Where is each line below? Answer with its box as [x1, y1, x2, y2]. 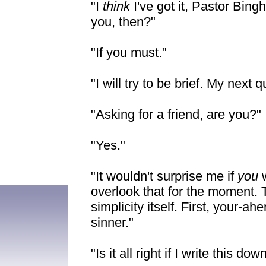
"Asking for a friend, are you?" [91, 107, 261, 122]
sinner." [91, 215, 134, 230]
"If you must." [91, 45, 167, 60]
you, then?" [91, 14, 156, 29]
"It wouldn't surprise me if [91, 169, 237, 183]
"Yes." [91, 138, 125, 153]
